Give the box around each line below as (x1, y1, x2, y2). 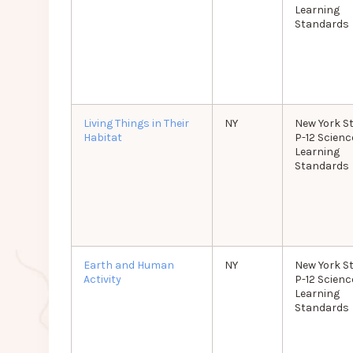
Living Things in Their (83, 117, 189, 131)
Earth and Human (83, 258, 174, 273)
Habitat (83, 131, 122, 145)
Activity (83, 273, 121, 287)
